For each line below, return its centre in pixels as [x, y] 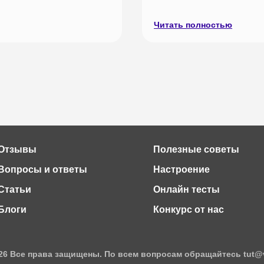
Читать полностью [193, 24]
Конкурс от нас [188, 209]
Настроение [181, 169]
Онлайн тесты [186, 189]
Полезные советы [196, 149]
